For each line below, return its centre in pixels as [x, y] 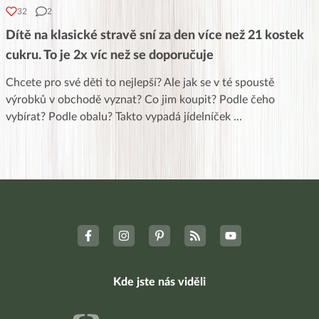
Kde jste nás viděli [159, 282]
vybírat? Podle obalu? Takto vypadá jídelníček [120, 116]
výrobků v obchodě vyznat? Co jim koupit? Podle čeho [140, 99]
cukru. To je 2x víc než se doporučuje [110, 55]
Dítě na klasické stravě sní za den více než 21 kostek [155, 35]
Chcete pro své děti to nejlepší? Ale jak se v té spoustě [140, 82]
